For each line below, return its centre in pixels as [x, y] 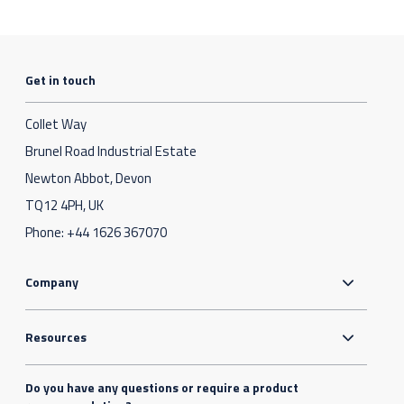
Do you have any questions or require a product [162, 388]
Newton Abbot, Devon [89, 179]
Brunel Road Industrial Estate [111, 151]
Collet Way [56, 124]
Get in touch [61, 80]
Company [52, 282]
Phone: [46, 233]
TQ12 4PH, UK [65, 206]
